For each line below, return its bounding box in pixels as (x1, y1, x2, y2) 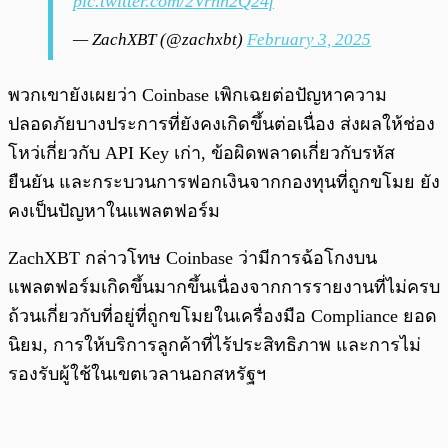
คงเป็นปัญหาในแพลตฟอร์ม (8, 201, 220, 222)
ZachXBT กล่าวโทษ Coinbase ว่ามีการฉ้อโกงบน (8, 248, 377, 269)
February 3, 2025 (247, 30, 371, 50)
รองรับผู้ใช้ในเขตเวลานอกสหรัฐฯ (8, 364, 266, 385)
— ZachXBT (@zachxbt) (73, 30, 247, 50)
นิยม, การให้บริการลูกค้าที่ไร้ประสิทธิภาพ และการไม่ (8, 335, 421, 356)
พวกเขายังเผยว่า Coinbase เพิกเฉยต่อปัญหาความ (8, 85, 387, 106)
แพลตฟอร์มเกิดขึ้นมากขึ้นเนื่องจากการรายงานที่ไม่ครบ (8, 277, 440, 298)
